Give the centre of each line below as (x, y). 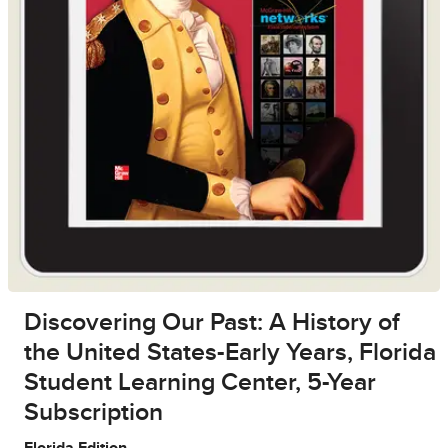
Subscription (93, 413)
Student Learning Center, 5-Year (200, 383)
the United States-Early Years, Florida (230, 353)
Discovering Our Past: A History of (212, 323)
